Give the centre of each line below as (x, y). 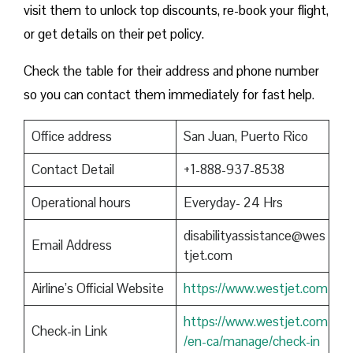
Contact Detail (72, 170)
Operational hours (81, 203)
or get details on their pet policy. (114, 34)
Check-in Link (69, 331)
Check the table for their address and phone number (171, 71)
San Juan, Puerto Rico (245, 137)
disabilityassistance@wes (254, 236)
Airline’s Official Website (97, 289)
